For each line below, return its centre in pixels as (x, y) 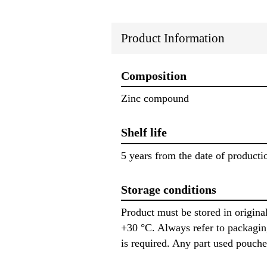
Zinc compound (155, 99)
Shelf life (144, 133)
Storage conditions (169, 189)
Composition (154, 75)
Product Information (173, 38)
